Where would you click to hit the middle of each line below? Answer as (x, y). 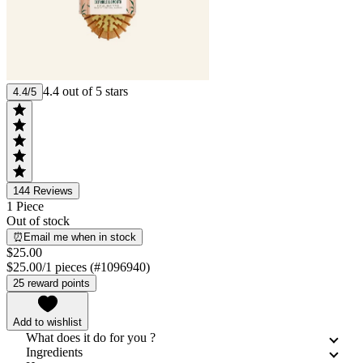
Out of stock (38, 220)
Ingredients (54, 352)
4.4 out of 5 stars (85, 91)
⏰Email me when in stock (75, 237)
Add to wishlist (47, 322)
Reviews (53, 190)
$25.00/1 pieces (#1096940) (78, 267)
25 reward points (51, 283)
